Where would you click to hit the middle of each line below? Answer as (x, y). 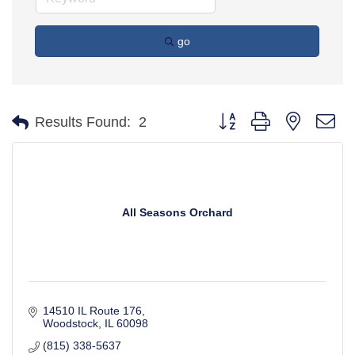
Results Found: (83, 122)
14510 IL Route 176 (92, 311)
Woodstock (70, 323)
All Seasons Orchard (177, 212)
